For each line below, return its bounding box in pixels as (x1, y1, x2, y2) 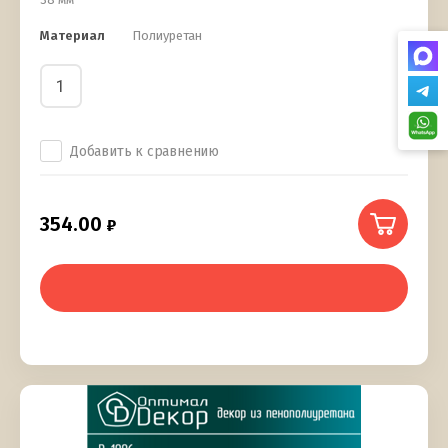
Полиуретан (132, 28, 202, 44)
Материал (40, 28, 105, 44)
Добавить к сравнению (70, 143, 219, 161)
